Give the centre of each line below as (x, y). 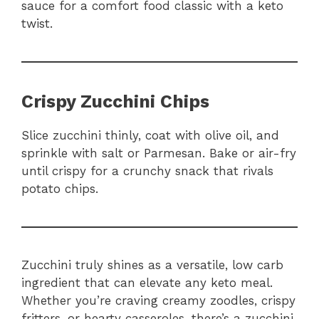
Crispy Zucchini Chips (115, 102)
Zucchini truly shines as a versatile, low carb (152, 265)
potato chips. (60, 189)
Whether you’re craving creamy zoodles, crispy (158, 301)
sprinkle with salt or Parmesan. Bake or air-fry (159, 153)
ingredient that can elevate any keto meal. (147, 283)
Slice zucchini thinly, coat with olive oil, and (150, 136)
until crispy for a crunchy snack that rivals (147, 171)
